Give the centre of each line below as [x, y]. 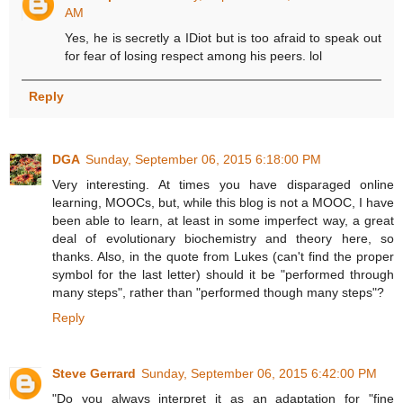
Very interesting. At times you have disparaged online [223, 184]
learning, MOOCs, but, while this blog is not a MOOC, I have [223, 202]
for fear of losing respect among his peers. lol [194, 55]
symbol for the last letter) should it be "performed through [223, 274]
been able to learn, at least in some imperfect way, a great [223, 220]
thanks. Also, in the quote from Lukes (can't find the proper [223, 256]
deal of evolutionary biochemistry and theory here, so [223, 238]
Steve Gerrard [94, 373]
